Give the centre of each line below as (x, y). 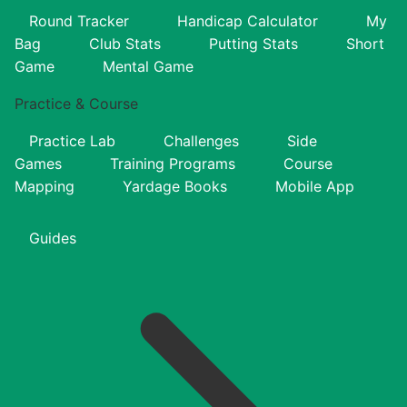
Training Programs (173, 163)
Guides (53, 238)
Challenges (201, 140)
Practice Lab (72, 140)
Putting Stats (253, 43)
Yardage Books (175, 186)
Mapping (45, 186)
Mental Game (148, 66)
